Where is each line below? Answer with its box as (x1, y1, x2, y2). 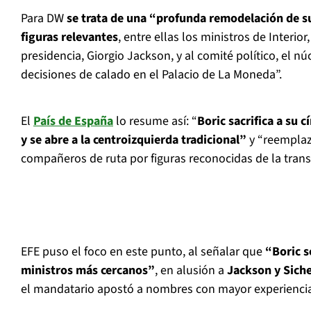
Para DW (21, 10, 67, 28)
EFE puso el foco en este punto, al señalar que (21, 243, 262, 261)
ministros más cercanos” (21, 262, 155, 280)
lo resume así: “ (113, 112, 197, 131)
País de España (33, 112, 113, 131)
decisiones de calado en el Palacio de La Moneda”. (21, 66, 282, 84)
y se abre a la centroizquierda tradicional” (21, 131, 246, 149)
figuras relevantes (21, 28, 118, 47)
